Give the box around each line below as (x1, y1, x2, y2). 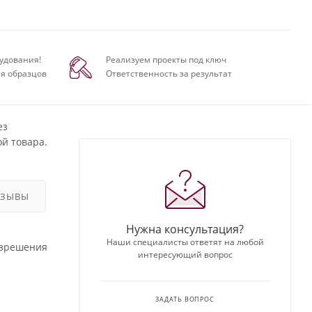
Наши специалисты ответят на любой (106, 235, 264, 248)
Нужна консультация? (126, 221, 244, 237)
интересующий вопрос (137, 248, 233, 260)
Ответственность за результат (106, 67, 232, 79)
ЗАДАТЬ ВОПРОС (155, 294, 214, 304)
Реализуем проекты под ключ (106, 53, 226, 65)
